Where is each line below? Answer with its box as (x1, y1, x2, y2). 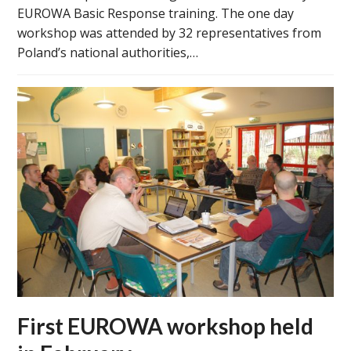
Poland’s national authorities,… (17, 44, 199, 62)
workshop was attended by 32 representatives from (17, 24, 322, 42)
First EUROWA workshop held (17, 313, 314, 340)
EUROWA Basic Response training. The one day (17, 5, 295, 23)
